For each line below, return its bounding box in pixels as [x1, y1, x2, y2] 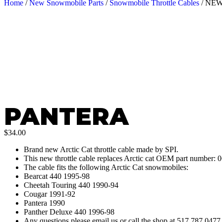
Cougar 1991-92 [24, 189, 75, 198]
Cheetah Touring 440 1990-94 [24, 180, 118, 189]
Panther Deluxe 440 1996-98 [24, 207, 114, 216]
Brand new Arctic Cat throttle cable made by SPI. [24, 145, 178, 154]
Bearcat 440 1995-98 [24, 171, 90, 180]
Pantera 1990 [24, 198, 65, 207]
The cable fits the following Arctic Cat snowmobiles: [24, 163, 188, 171]
